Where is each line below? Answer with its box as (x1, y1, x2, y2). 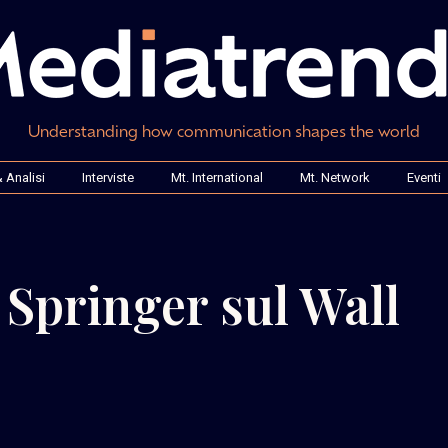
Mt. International (170, 169, 263, 185)
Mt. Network (299, 169, 370, 185)
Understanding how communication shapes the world (27, 119, 420, 141)
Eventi (406, 169, 441, 185)
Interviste (81, 169, 134, 185)
